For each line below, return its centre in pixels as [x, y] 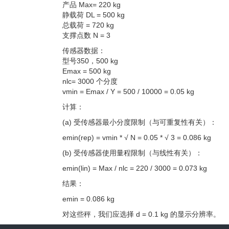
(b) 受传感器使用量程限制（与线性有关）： [132, 153]
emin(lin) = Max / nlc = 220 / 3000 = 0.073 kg [135, 168]
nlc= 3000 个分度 [90, 81]
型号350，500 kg [90, 61]
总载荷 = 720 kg [88, 25]
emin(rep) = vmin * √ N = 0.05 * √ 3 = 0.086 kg [137, 138]
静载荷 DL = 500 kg [94, 15]
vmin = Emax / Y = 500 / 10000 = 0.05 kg [128, 91]
